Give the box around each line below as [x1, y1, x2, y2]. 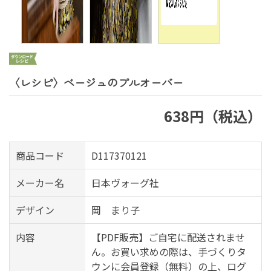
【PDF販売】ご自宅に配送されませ [91, 230, 245, 245]
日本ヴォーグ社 [91, 175, 159, 191]
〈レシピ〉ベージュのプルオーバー [9, 74, 183, 90]
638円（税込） [164, 105, 262, 127]
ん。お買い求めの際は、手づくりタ [91, 244, 246, 260]
